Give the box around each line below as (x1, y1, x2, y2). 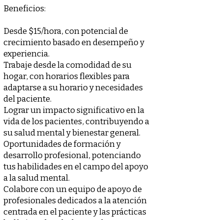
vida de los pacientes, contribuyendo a (3, 116, 149, 127)
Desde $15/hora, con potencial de (3, 26, 128, 36)
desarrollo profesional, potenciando (3, 150, 141, 161)
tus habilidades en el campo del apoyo (3, 162, 148, 172)
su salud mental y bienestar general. (3, 128, 140, 138)
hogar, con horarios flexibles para (3, 71, 130, 82)
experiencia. (3, 49, 50, 59)
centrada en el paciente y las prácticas (3, 207, 146, 217)
